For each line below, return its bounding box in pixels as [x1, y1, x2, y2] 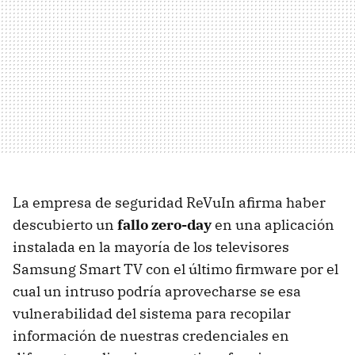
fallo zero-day [117, 215, 212, 234]
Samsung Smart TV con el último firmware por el [13, 259, 338, 278]
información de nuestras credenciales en [13, 326, 289, 345]
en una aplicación [212, 215, 334, 234]
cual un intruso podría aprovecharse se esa [13, 281, 301, 300]
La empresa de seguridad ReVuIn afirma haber [13, 193, 326, 212]
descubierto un [13, 215, 117, 234]
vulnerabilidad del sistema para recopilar [13, 303, 291, 323]
